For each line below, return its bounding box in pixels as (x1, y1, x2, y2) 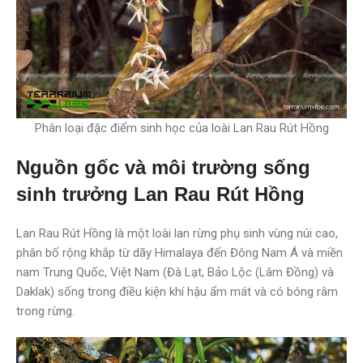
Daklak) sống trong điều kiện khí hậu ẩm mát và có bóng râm (16, 284, 338, 299)
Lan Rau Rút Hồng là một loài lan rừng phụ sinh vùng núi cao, (16, 225, 338, 241)
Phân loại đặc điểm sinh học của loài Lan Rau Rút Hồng (34, 120, 329, 135)
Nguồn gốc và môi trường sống (16, 156, 310, 178)
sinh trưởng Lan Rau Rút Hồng (16, 182, 305, 205)
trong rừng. (16, 303, 75, 318)
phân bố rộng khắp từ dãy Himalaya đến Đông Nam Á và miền (16, 245, 343, 260)
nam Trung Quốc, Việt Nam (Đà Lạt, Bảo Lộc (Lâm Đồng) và (16, 264, 334, 280)
